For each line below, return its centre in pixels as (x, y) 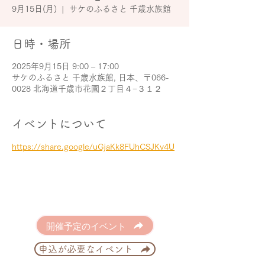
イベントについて (59, 124)
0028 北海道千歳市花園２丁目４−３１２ (87, 89)
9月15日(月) (34, 9)
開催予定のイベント (86, 225)
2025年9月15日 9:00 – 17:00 (65, 66)
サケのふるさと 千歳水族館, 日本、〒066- (91, 77)
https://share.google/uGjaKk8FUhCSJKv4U (93, 147)
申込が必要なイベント (86, 249)
